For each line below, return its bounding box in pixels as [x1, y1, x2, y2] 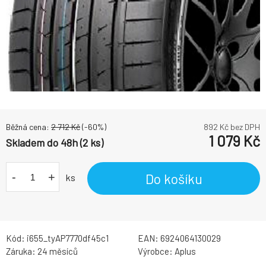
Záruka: [6, 246, 37, 257]
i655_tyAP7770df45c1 [27, 233, 109, 244]
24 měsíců [37, 246, 78, 257]
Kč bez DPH [218, 122, 260, 132]
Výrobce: [137, 246, 175, 257]
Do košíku [145, 170, 202, 187]
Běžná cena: [6, 122, 51, 132]
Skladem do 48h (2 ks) [6, 136, 103, 150]
